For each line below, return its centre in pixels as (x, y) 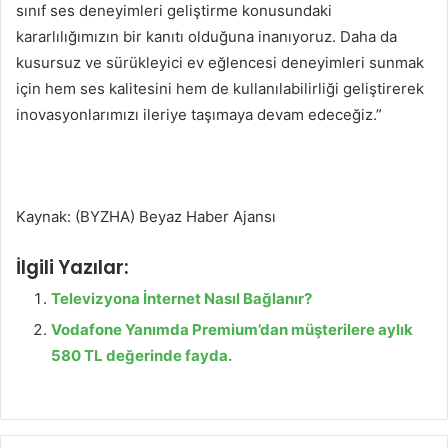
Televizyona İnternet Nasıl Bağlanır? (181, 298)
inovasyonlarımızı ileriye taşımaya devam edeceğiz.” (199, 114)
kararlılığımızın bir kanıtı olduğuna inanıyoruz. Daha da (206, 36)
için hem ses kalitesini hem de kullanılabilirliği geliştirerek (220, 88)
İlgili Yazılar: (72, 267)
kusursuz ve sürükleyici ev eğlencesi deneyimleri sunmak (220, 62)
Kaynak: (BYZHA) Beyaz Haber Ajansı (146, 216)
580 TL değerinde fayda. (141, 355)
